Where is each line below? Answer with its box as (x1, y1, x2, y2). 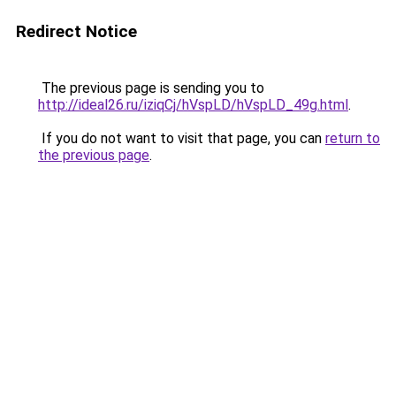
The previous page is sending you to (38, 80, 264, 96)
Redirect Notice (16, 21, 137, 42)
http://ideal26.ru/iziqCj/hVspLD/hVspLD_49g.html (38, 96, 348, 113)
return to (325, 130, 380, 147)
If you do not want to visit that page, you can (38, 130, 325, 147)
